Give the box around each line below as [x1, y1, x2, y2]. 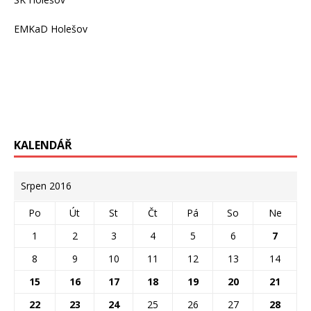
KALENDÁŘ [14, 137, 72, 153]
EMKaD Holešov [14, 22, 87, 35]
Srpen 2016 [21, 178, 72, 192]
